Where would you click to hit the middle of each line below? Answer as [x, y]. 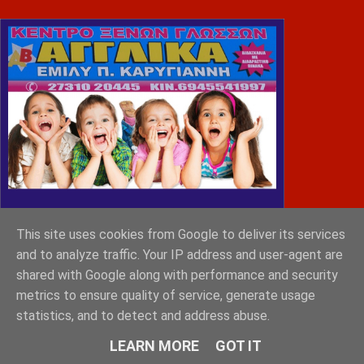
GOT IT [238, 346]
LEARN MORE [154, 346]
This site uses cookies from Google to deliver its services [181, 235]
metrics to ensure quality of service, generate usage [166, 296]
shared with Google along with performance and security [177, 275]
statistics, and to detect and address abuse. [143, 316]
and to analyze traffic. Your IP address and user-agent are [180, 255]
